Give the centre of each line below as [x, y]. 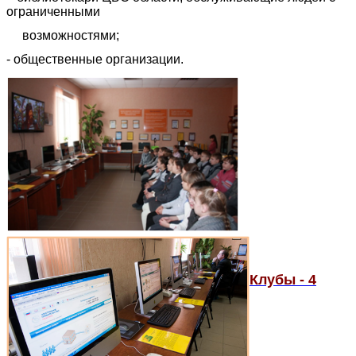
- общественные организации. [95, 60]
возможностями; [63, 36]
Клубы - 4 [283, 280]
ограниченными [53, 12]
